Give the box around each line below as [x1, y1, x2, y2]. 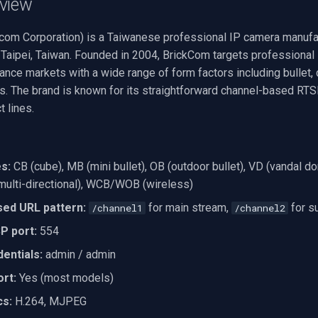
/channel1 [92, 202, 143, 214]
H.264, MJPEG [12, 295, 87, 308]
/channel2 [234, 202, 285, 214]
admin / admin [43, 248, 116, 261]
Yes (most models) [16, 271, 114, 285]
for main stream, [146, 201, 231, 214]
